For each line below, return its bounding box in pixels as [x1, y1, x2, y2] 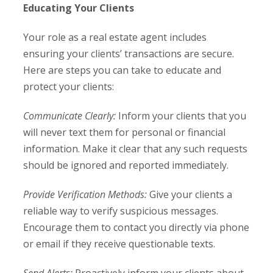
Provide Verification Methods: [23, 188, 150, 202]
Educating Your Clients [23, 1, 135, 15]
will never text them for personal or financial [23, 126, 226, 140]
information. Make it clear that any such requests [23, 142, 248, 156]
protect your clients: [23, 80, 115, 94]
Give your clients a [149, 188, 233, 202]
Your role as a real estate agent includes [23, 30, 207, 44]
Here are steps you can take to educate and [23, 63, 222, 77]
